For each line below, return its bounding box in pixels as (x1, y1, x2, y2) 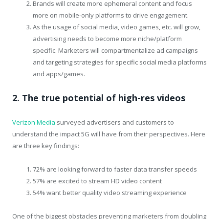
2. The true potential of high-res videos (12, 92, 185, 104)
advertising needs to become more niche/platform (33, 34, 182, 43)
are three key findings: (12, 141, 79, 151)
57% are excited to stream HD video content (33, 176, 162, 186)
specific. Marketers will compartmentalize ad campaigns (33, 45, 198, 55)
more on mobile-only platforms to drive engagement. (33, 10, 189, 20)
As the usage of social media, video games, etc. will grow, (33, 22, 200, 31)
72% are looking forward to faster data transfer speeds (33, 165, 197, 174)
